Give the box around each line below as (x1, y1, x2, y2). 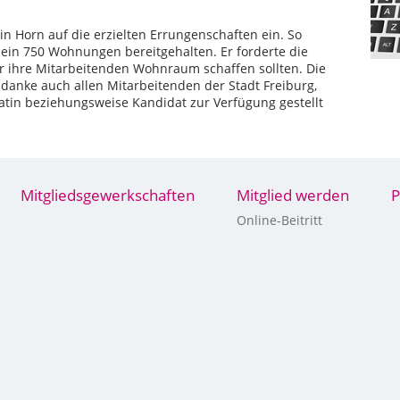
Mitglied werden (236, 185, 349, 205)
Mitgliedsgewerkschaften (20, 185, 195, 205)
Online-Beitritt (236, 212, 322, 229)
